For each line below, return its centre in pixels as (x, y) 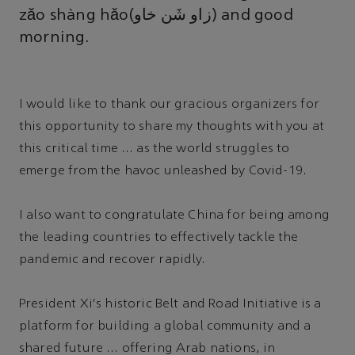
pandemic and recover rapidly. (113, 260)
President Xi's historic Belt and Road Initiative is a (170, 305)
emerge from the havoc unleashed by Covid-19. (163, 172)
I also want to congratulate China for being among (174, 216)
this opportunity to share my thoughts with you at (172, 127)
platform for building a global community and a (165, 327)
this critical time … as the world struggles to (155, 149)
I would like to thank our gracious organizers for (169, 105)
